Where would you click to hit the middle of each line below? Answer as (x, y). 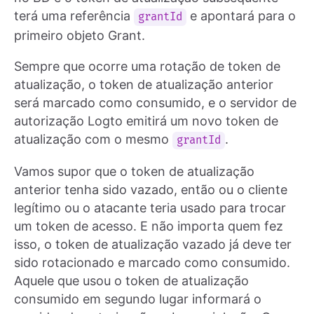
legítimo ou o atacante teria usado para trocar (150, 207)
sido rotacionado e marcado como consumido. (152, 262)
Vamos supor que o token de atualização (134, 171)
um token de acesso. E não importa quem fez (149, 226)
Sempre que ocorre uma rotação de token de (147, 66)
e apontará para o (241, 15)
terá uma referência (74, 15)
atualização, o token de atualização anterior (144, 84)
